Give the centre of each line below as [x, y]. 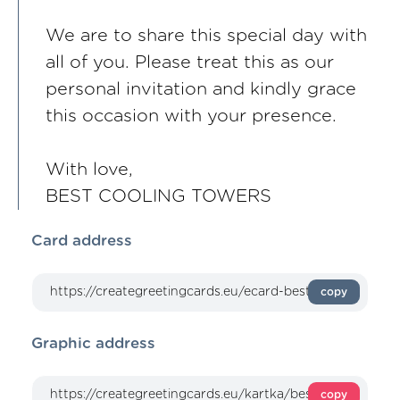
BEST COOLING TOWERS [158, 197]
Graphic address [93, 344]
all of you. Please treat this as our [190, 63]
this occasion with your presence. [191, 117]
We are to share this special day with [206, 36]
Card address [82, 241]
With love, [89, 170]
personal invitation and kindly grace [201, 90]
